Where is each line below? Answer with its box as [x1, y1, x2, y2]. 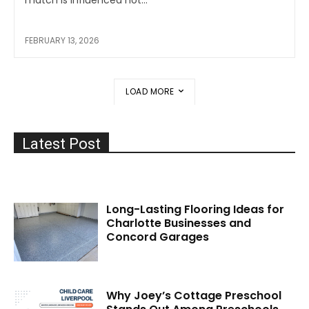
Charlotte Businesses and [106, 215, 252, 231]
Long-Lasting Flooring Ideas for [106, 201, 285, 217]
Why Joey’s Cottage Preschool [106, 288, 282, 304]
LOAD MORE [126, 85, 175, 97]
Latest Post [22, 134, 101, 152]
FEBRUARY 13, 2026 [25, 34, 99, 46]
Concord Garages [106, 228, 210, 245]
